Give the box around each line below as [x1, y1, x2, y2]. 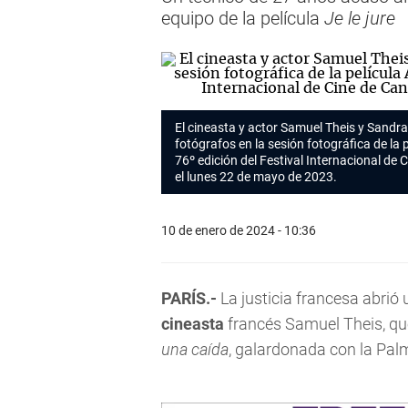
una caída [161, 340, 229, 359]
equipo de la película [161, 7, 324, 29]
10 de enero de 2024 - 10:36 [161, 222, 316, 238]
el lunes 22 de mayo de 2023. [175, 169, 340, 184]
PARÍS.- [161, 289, 217, 308]
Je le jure [324, 7, 395, 29]
